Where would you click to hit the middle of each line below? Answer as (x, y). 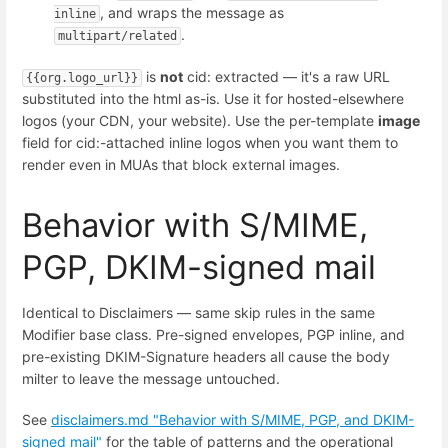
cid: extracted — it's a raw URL (286, 76)
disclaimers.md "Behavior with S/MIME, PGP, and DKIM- (232, 420)
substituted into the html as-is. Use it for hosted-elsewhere (213, 98)
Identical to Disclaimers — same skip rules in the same (198, 312)
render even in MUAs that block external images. (181, 164)
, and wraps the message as (194, 13)
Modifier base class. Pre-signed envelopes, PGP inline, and (213, 334)
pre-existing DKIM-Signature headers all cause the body (206, 356)
